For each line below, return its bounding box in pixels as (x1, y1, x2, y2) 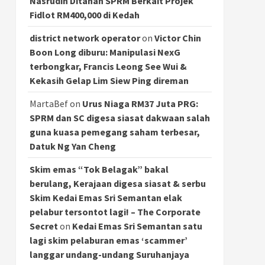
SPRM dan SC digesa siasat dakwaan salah (29, 111, 210, 124)
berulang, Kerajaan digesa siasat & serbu (29, 177, 206, 189)
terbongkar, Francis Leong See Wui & (29, 60, 187, 72)
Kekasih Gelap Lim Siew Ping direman (29, 74, 189, 86)
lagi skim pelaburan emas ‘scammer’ (29, 234, 188, 246)
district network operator (29, 31, 140, 44)
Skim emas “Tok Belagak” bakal (29, 163, 169, 175)
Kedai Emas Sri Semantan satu (72, 219, 202, 232)
